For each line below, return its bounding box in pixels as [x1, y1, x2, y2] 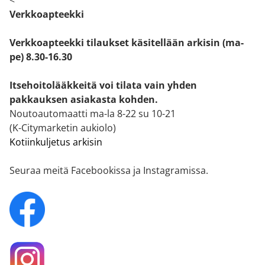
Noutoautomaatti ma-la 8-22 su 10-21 [9, 106, 176, 120]
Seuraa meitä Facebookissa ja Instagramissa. [9, 163, 211, 177]
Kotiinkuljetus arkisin [9, 135, 102, 148]
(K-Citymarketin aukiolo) [9, 121, 116, 134]
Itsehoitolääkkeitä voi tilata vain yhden [9, 78, 197, 92]
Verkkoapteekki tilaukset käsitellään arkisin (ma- [9, 35, 244, 49]
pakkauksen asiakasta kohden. [9, 92, 158, 106]
